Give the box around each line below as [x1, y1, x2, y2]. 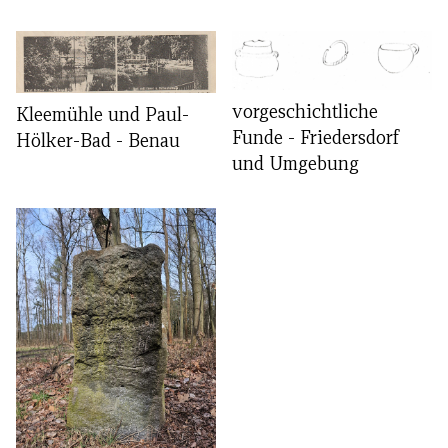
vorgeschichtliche [232, 99, 378, 124]
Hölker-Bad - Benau [16, 127, 180, 152]
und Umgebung [232, 151, 359, 176]
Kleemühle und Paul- [16, 101, 189, 126]
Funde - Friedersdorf [232, 125, 399, 150]
